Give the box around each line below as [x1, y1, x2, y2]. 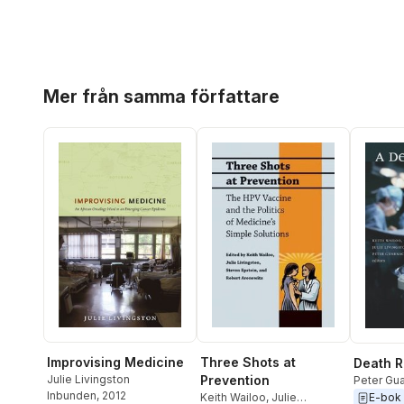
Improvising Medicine [47, 354, 184, 371]
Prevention [200, 372, 270, 388]
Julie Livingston [47, 372, 130, 387]
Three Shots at [200, 353, 296, 370]
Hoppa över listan [42, 75, 155, 91]
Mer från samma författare [43, 86, 280, 107]
